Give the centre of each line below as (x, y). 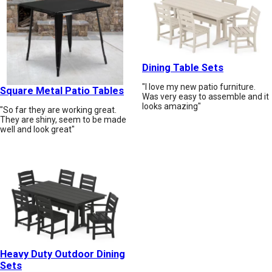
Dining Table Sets (183, 67)
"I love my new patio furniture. (199, 87)
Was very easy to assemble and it (206, 96)
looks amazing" (172, 106)
